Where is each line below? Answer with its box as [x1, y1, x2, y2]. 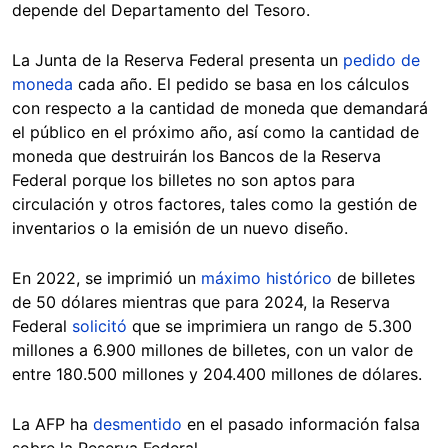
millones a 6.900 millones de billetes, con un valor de [12, 339, 413, 360]
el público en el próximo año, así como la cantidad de [12, 121, 419, 142]
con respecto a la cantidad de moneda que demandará [12, 97, 428, 118]
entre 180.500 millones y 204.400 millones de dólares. [12, 363, 422, 384]
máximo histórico [201, 267, 332, 288]
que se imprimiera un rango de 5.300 [127, 315, 412, 336]
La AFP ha [12, 413, 93, 434]
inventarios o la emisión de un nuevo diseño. [12, 217, 348, 238]
